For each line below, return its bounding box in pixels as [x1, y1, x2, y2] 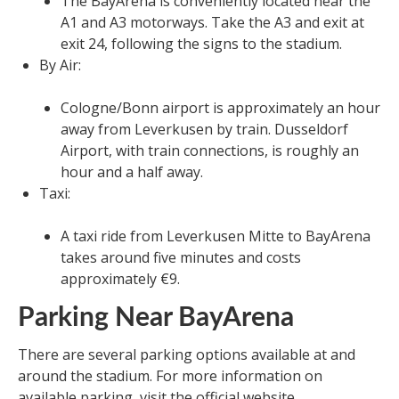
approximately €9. [61, 269, 180, 289]
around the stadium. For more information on [18, 366, 322, 387]
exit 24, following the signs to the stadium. [61, 34, 342, 54]
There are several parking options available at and [18, 345, 355, 365]
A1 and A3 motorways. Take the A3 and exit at [61, 12, 364, 33]
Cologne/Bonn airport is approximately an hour [61, 98, 380, 118]
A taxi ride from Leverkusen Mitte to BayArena [61, 226, 370, 247]
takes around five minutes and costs [61, 248, 301, 268]
